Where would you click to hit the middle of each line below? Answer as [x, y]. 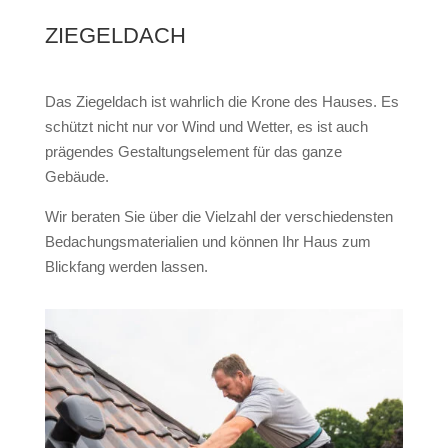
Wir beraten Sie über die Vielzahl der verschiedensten [218, 216]
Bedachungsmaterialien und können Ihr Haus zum [207, 241]
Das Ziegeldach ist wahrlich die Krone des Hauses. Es [221, 101]
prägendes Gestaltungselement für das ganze [193, 151]
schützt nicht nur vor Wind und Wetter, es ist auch [206, 126]
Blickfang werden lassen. [126, 266]
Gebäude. [76, 176]
